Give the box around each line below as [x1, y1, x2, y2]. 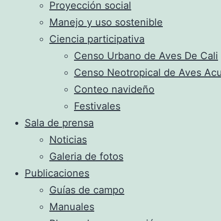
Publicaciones [25, 167, 89, 179]
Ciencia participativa [49, 33, 145, 45]
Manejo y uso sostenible [49, 16, 163, 28]
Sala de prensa [25, 117, 94, 129]
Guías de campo [49, 184, 124, 196]
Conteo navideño [74, 83, 154, 95]
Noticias [49, 134, 87, 146]
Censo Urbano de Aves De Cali [74, 50, 218, 62]
